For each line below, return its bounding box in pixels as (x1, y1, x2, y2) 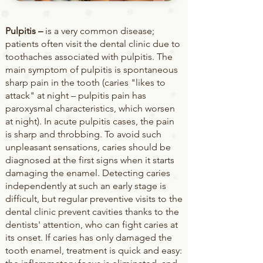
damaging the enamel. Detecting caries (5, 167, 170, 178)
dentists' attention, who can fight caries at (5, 219, 178, 230)
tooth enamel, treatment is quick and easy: (5, 245, 182, 256)
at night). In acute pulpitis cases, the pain (5, 116, 174, 127)
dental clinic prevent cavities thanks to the (5, 206, 179, 217)
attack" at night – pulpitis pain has (5, 90, 146, 101)
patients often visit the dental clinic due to (5, 38, 180, 49)
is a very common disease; (43, 25, 154, 36)
